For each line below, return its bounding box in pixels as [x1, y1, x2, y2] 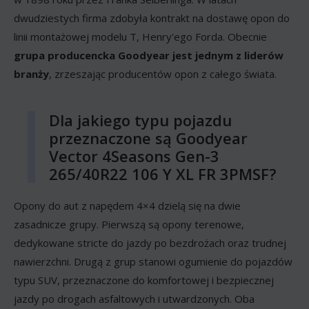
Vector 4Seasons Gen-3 [49, 145, 219, 166]
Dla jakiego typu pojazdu [49, 109, 232, 130]
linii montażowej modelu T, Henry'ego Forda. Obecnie [14, 29, 267, 43]
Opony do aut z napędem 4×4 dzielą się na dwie [14, 198, 241, 212]
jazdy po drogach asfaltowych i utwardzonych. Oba [14, 291, 255, 306]
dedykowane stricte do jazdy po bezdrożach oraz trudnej [14, 235, 286, 250]
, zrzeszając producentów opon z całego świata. [49, 66, 277, 81]
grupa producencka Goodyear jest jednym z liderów [14, 48, 283, 62]
